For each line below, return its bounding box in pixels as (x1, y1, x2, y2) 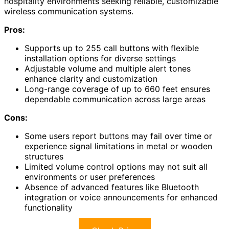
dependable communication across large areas (25, 94, 205, 104)
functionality (25, 202, 73, 213)
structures (25, 151, 63, 162)
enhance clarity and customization (25, 73, 157, 84)
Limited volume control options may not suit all (25, 161, 208, 172)
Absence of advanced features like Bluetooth (25, 181, 199, 192)
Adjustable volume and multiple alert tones (25, 63, 191, 74)
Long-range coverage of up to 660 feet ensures (25, 83, 210, 94)
